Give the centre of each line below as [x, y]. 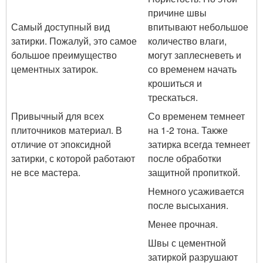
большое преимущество [64, 55]
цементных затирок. [55, 69]
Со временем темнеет [196, 116]
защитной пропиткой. [194, 172]
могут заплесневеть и [195, 55]
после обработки [185, 158]
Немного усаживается [196, 191]
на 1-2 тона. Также [188, 130]
